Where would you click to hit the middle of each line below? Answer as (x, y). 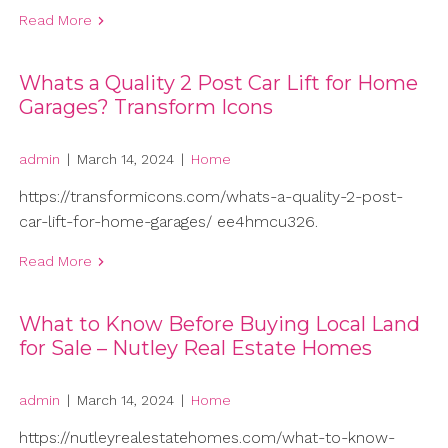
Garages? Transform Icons (145, 107)
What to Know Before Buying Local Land (219, 324)
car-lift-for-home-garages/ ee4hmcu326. (168, 222)
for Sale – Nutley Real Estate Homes (195, 348)
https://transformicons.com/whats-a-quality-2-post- (210, 197)
